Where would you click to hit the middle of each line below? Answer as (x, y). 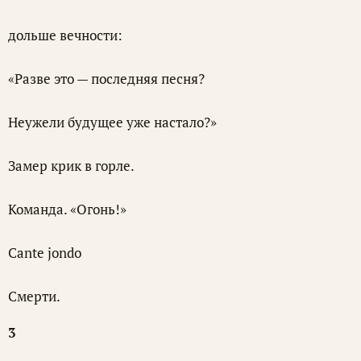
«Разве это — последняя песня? (106, 79)
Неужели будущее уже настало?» (112, 122)
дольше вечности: (65, 35)
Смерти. (34, 297)
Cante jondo (45, 253)
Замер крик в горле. (71, 166)
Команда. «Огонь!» (67, 210)
